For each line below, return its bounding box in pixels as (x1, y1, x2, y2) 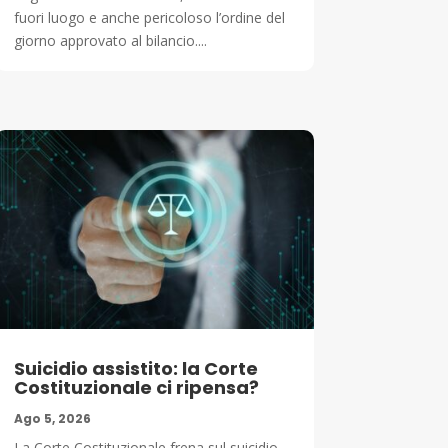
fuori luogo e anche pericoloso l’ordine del (13, 7, 285, 27)
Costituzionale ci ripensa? (13, 375, 259, 401)
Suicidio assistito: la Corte (13, 356, 258, 382)
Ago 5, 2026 (13, 410, 91, 428)
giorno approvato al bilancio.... (13, 30, 207, 50)
